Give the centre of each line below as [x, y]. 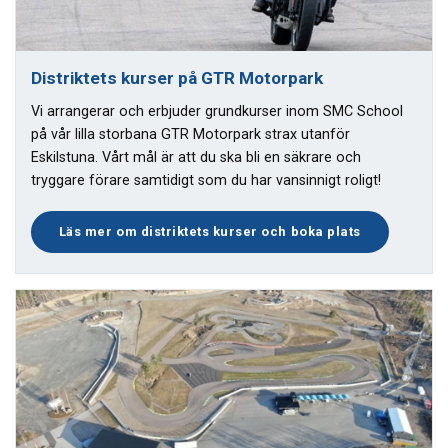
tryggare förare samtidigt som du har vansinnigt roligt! [206, 180]
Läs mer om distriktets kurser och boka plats [209, 231]
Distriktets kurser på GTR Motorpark [177, 77]
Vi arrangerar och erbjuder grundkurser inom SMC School [217, 111]
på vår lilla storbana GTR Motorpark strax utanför [190, 134]
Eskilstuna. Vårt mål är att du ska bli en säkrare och [196, 157]
